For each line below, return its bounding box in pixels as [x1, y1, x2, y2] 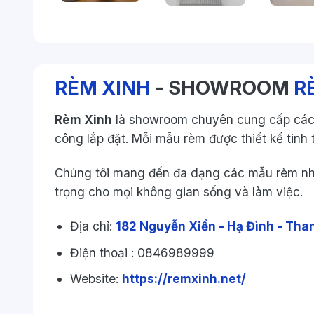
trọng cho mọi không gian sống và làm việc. [55, 184, 303, 200]
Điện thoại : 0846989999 [70, 245, 215, 260]
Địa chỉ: [70, 219, 116, 234]
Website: [70, 271, 123, 286]
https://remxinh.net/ [122, 271, 247, 286]
